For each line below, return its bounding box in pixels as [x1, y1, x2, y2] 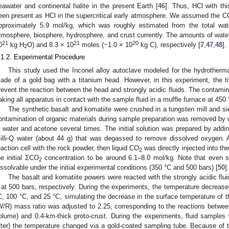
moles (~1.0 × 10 [80, 40, 132, 49]
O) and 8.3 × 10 [27, 40, 74, 49]
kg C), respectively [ [139, 40, 200, 49]
